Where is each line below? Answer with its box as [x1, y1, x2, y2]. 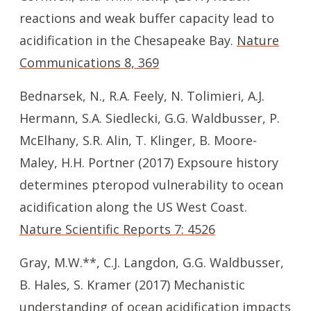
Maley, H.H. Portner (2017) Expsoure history [19, 154, 278, 171]
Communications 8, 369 [19, 54, 159, 71]
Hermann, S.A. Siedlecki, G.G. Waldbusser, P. [19, 110, 280, 126]
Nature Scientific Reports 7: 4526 [19, 221, 215, 237]
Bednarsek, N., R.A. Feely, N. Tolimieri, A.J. [19, 87, 264, 104]
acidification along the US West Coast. [19, 199, 247, 215]
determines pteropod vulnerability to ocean [19, 176, 283, 193]
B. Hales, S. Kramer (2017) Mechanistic [19, 276, 245, 293]
